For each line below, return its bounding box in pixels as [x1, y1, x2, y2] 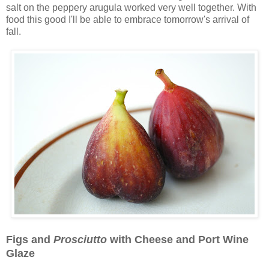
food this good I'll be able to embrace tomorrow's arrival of [6, 14, 249, 25]
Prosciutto [53, 233, 107, 246]
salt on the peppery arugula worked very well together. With [6, 2, 256, 13]
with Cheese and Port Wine [107, 233, 249, 246]
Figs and [6, 233, 53, 246]
